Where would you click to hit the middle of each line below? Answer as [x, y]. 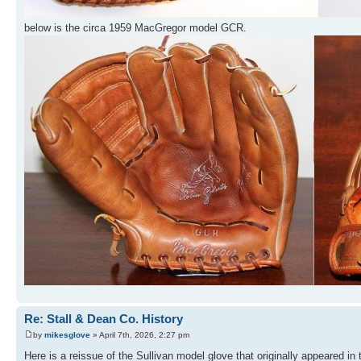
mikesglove [67, 334]
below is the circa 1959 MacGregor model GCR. [135, 28]
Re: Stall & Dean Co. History [104, 319]
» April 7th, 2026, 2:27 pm [140, 334]
